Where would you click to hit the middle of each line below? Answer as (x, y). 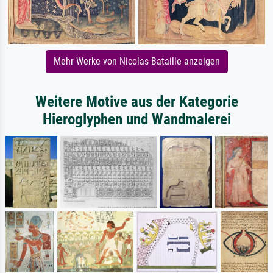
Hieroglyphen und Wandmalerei (136, 119)
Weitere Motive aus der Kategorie (136, 101)
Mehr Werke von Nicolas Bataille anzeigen (136, 61)
